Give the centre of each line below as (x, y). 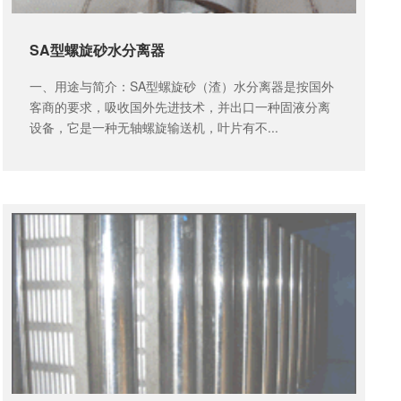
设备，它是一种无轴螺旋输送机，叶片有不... (154, 127)
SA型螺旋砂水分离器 (97, 50)
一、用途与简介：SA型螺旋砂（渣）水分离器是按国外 (181, 85)
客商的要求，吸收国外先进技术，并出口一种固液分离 (179, 106)
